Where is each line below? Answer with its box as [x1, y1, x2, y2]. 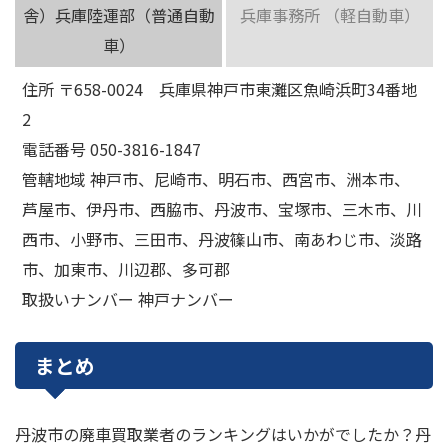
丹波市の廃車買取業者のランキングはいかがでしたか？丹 [15, 421, 431, 446]
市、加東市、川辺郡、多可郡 [22, 257, 231, 282]
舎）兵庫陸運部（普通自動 [22, 3, 215, 28]
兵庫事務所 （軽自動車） [239, 3, 420, 28]
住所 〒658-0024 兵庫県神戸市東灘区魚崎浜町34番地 [22, 77, 418, 102]
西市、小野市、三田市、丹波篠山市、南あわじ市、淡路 [22, 227, 423, 252]
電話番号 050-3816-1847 [22, 137, 202, 162]
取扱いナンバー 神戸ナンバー [22, 287, 235, 312]
